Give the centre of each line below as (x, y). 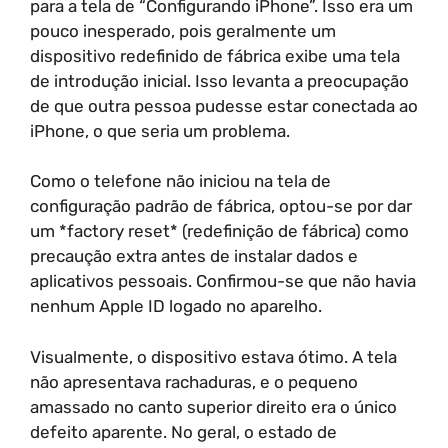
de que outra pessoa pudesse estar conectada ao (224, 105)
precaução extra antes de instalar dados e (194, 256)
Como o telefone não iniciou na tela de (180, 181)
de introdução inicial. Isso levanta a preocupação (219, 80)
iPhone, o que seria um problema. (160, 130)
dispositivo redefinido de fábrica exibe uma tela (215, 55)
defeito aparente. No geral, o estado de (183, 431)
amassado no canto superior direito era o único (213, 406)
